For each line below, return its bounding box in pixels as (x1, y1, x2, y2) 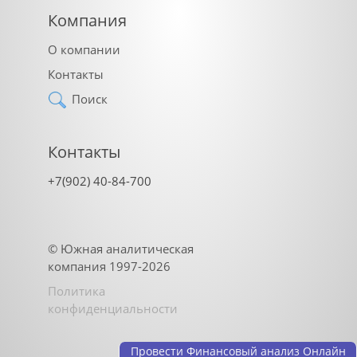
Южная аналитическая (61, 240, 194, 257)
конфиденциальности (48, 300, 178, 316)
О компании (48, 41, 120, 57)
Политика (48, 282, 105, 299)
